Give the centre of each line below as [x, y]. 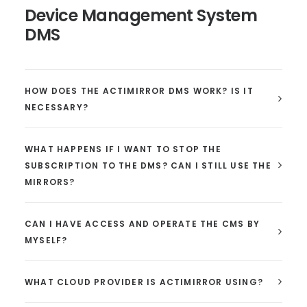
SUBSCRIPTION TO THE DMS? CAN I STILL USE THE [148, 165]
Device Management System [141, 15]
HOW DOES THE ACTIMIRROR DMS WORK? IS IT [139, 91]
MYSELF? [46, 240]
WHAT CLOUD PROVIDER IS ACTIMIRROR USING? [144, 282]
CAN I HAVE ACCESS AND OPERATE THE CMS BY [143, 224]
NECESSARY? [57, 107]
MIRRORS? [50, 182]
